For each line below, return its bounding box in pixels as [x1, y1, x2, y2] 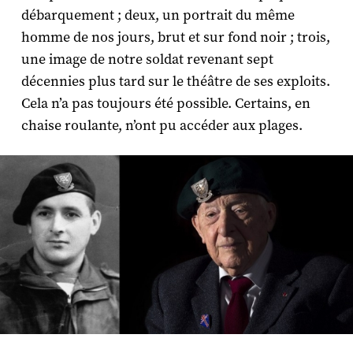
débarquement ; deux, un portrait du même [20, 6, 295, 24]
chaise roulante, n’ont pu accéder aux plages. [20, 116, 303, 135]
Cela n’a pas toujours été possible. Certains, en [20, 94, 310, 113]
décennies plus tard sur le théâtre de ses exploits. [20, 72, 330, 91]
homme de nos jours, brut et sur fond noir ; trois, [20, 28, 330, 46]
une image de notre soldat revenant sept [20, 50, 273, 69]
